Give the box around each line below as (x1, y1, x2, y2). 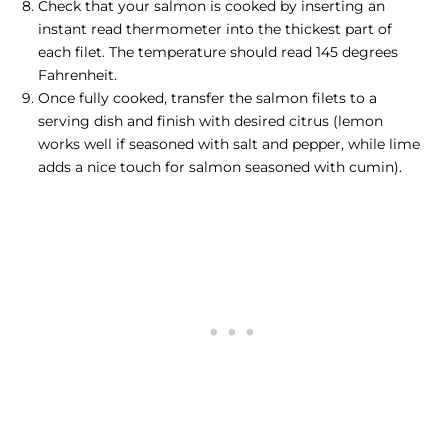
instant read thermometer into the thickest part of (38, 20, 392, 39)
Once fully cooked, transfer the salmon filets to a (38, 89, 377, 108)
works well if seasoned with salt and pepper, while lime (38, 135, 420, 154)
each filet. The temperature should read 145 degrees (38, 43, 398, 62)
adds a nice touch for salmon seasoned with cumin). (38, 158, 402, 177)
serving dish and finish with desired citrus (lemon (38, 112, 383, 131)
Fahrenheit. (38, 66, 117, 85)
